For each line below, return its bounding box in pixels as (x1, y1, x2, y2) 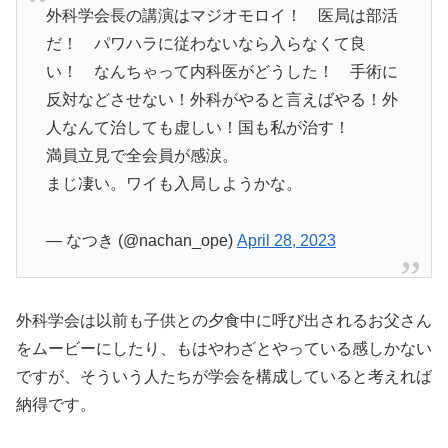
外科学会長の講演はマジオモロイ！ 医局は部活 (45, 6, 398, 24)
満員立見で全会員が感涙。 (45, 146, 238, 164)
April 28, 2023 (236, 231, 336, 249)
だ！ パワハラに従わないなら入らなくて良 (45, 34, 366, 52)
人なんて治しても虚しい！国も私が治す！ (45, 118, 366, 136)
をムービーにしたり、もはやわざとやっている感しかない (16, 339, 432, 357)
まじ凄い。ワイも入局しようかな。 (45, 174, 302, 192)
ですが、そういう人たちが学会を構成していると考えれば (16, 367, 432, 385)
